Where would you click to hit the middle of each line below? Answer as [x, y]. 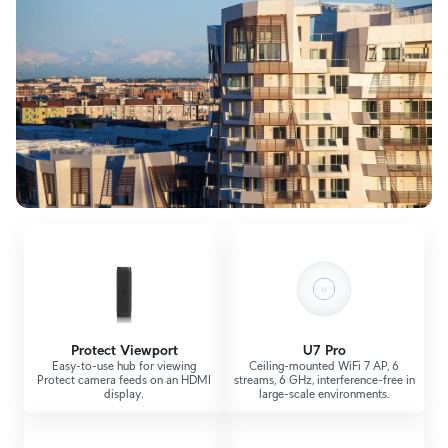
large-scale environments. [324, 394]
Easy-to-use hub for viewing [124, 366]
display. [124, 394]
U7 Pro [324, 350]
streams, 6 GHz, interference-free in [324, 380]
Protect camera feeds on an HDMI [124, 380]
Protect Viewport [124, 350]
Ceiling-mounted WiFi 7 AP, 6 [324, 366]
